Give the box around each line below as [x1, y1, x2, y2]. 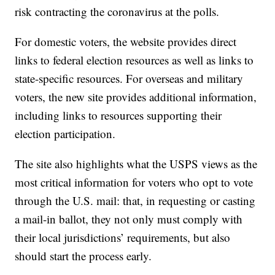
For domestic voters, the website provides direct [15, 34, 237, 50]
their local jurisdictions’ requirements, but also [15, 230, 231, 246]
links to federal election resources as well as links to [15, 52, 254, 68]
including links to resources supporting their [15, 107, 222, 123]
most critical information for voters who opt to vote [15, 174, 254, 190]
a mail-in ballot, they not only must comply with [15, 211, 243, 227]
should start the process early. [15, 248, 152, 264]
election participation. [15, 126, 116, 142]
